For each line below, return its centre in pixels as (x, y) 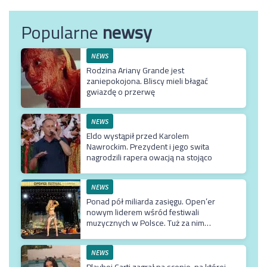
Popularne (62, 32)
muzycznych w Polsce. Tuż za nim (145, 223)
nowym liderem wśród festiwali (143, 212)
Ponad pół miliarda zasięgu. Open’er (151, 201)
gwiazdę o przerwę (121, 91)
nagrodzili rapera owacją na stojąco (149, 157)
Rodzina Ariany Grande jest (135, 70)
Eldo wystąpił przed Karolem (138, 136)
